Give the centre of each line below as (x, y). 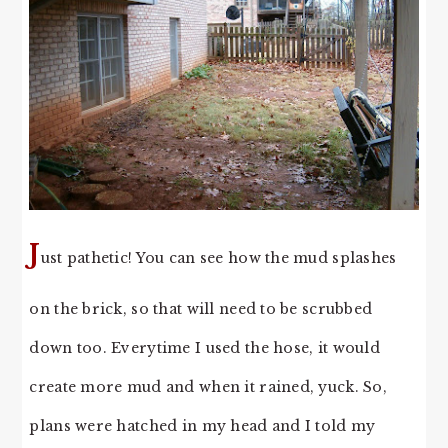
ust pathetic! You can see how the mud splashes (218, 257)
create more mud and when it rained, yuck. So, (208, 386)
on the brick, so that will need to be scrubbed (201, 308)
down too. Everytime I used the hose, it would (204, 347)
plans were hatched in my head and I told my (202, 425)
